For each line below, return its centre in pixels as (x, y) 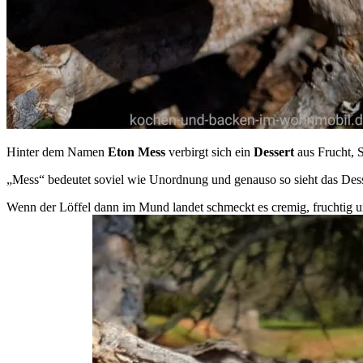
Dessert (274, 152)
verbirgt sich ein (209, 152)
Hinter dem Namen (57, 152)
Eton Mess (137, 152)
